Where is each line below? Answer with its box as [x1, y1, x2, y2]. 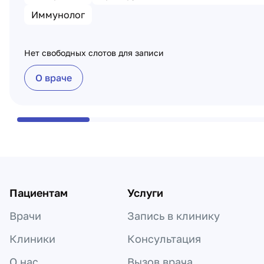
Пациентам [9, 186, 68, 199]
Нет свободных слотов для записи [24, 48, 164, 58]
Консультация [127, 232, 201, 245]
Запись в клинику [127, 209, 220, 222]
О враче [35, 72, 72, 84]
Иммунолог [31, 9, 85, 21]
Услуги [127, 186, 163, 199]
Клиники [9, 232, 55, 245]
